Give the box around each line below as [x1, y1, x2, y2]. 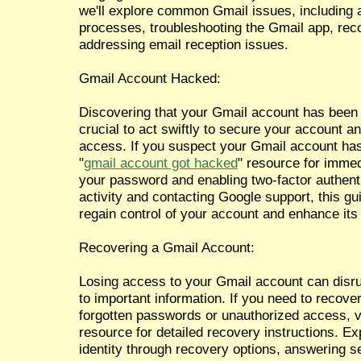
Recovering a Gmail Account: [79, 239, 255, 255]
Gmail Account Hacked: [79, 69, 221, 86]
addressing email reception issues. [79, 35, 288, 52]
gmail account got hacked [84, 154, 238, 171]
